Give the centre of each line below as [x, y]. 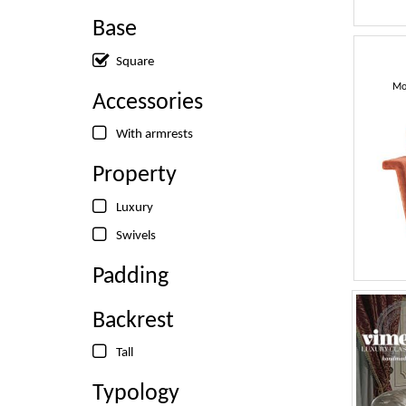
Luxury [135, 208]
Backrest [133, 321]
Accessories [148, 102]
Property [135, 175]
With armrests [155, 135]
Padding [130, 276]
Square [135, 62]
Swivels [136, 236]
